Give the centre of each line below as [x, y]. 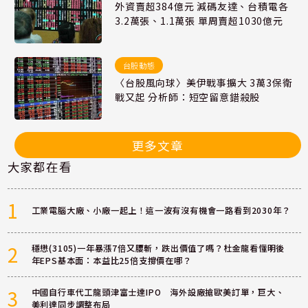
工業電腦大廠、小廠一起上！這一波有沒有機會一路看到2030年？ [161, 211]
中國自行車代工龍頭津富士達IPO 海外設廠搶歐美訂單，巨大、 [158, 293]
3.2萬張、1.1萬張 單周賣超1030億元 [199, 20]
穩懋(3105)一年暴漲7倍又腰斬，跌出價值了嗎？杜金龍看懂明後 [158, 249]
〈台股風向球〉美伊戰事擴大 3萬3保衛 [204, 82]
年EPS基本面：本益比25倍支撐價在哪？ [111, 261]
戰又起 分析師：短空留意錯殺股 [188, 97]
